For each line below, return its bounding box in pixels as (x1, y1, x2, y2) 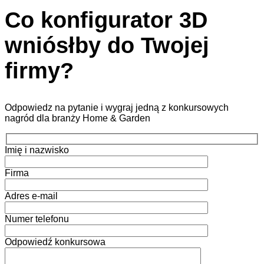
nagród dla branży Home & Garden (5, 113, 150, 123)
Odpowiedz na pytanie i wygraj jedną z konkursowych (5, 102, 229, 113)
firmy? (5, 58, 74, 84)
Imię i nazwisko (5, 144, 69, 155)
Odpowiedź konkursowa (5, 236, 105, 247)
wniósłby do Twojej (5, 33, 209, 58)
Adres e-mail (5, 190, 58, 201)
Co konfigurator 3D (5, 8, 207, 33)
